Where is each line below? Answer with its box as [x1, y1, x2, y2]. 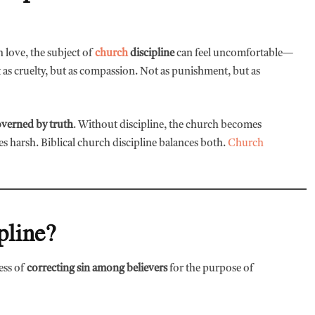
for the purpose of [167, 264, 254, 275]
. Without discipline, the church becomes [73, 120, 262, 131]
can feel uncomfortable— [174, 48, 293, 59]
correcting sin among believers [27, 264, 167, 275]
